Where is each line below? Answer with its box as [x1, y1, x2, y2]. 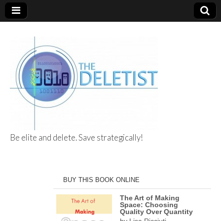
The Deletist [10, 147, 137, 173]
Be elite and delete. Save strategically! [10, 132, 143, 143]
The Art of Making [120, 194, 180, 202]
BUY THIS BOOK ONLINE [63, 176, 140, 184]
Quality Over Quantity [120, 208, 193, 216]
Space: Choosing [120, 201, 178, 209]
